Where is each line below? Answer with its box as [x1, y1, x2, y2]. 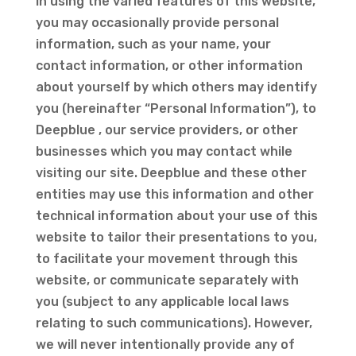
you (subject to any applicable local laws [35, 294, 289, 309]
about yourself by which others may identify [35, 79, 317, 95]
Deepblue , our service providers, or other [35, 122, 298, 137]
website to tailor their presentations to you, [35, 230, 317, 245]
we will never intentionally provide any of [35, 337, 295, 352]
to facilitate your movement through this [35, 251, 298, 266]
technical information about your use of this [35, 208, 318, 223]
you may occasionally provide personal [35, 15, 279, 30]
